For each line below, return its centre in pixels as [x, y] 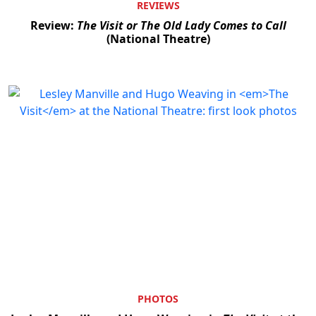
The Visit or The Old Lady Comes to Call [181, 25]
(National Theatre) [158, 38]
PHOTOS [158, 299]
